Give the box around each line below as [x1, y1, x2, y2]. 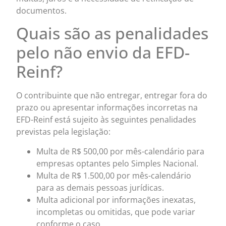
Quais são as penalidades [16, 22, 209, 44]
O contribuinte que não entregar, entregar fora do [16, 90, 208, 101]
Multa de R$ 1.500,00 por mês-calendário [36, 169, 192, 181]
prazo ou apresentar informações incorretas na [16, 102, 198, 114]
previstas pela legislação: [16, 126, 111, 138]
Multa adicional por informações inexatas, [36, 194, 196, 205]
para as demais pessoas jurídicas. [36, 182, 164, 193]
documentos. [16, 5, 67, 16]
